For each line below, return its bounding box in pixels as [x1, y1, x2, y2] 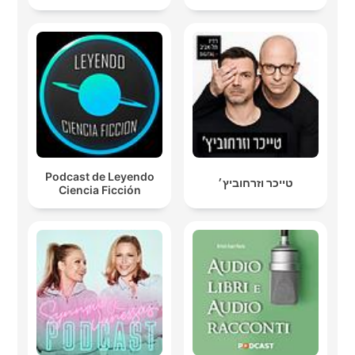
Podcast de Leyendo [44, 169, 155, 183]
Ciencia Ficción [58, 182, 141, 197]
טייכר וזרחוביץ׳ [218, 176, 293, 190]
